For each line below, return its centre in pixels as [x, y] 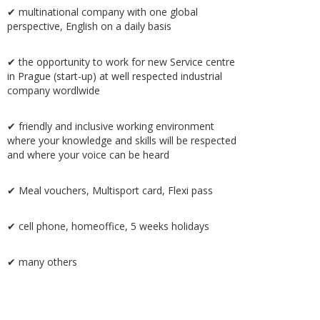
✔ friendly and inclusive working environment [111, 126]
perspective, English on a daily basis [89, 26]
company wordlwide [54, 90]
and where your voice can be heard [88, 155]
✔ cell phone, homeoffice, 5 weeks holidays [108, 226]
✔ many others [42, 262]
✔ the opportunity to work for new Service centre [121, 62]
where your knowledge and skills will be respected [122, 140]
